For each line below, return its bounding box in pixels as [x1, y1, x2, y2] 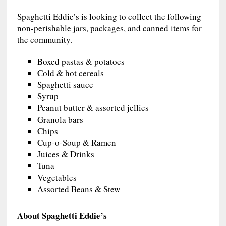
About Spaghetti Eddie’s [17, 209, 107, 222]
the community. [17, 33, 72, 45]
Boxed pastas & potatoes [37, 55, 125, 67]
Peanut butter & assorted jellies [37, 101, 149, 114]
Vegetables [37, 171, 77, 183]
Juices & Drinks [37, 148, 94, 160]
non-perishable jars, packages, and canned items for [17, 22, 202, 34]
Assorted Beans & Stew [37, 183, 120, 195]
